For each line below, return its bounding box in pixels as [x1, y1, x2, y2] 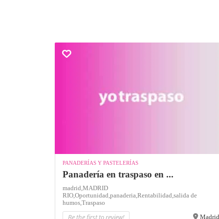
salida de [174, 191, 197, 199]
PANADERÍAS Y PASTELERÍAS [63, 159, 138, 166]
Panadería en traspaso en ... [63, 169, 174, 179]
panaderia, [110, 191, 137, 199]
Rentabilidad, [137, 191, 174, 199]
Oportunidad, [75, 191, 110, 199]
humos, [63, 198, 82, 206]
